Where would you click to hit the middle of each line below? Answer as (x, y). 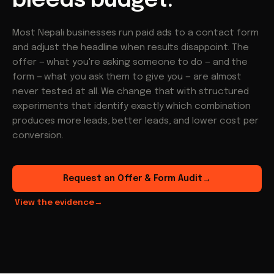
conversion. (38, 136)
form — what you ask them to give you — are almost (127, 77)
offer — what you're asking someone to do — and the (130, 62)
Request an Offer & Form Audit (133, 179)
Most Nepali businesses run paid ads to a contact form (136, 33)
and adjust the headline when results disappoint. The (131, 48)
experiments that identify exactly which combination (132, 106)
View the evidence (54, 202)
